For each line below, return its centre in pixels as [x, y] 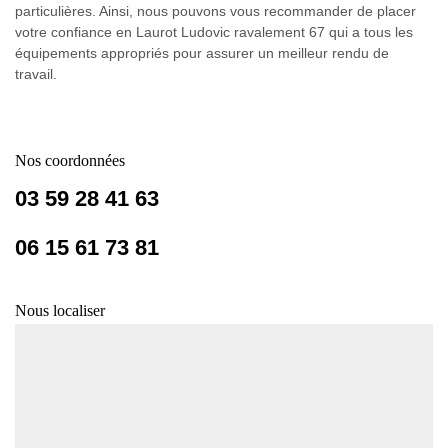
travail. [36, 74]
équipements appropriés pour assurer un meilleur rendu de [202, 53]
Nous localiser [60, 310]
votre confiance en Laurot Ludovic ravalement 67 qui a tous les [214, 32]
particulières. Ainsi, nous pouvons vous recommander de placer [215, 11]
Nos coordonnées [70, 160]
